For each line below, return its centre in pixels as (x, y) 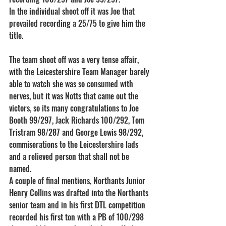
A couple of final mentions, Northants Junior (78, 181)
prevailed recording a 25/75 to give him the (78, 23)
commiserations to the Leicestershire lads (75, 144)
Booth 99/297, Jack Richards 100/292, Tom (78, 120)
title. (16, 35)
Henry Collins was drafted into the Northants (80, 193)
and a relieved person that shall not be (70, 156)
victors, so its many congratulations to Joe (75, 108)
